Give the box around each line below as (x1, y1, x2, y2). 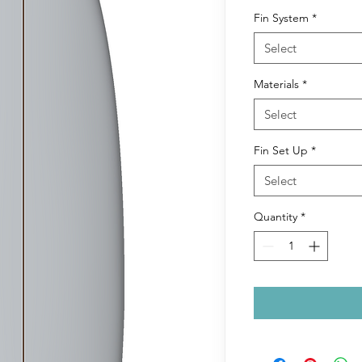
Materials (254, 77, 299, 92)
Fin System (254, 11, 309, 26)
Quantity (254, 209, 297, 225)
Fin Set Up (254, 143, 308, 158)
